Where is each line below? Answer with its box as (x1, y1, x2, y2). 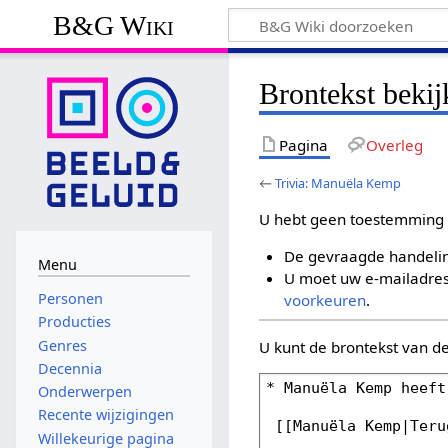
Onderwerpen (37, 382, 132, 402)
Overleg (365, 134, 423, 155)
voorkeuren (283, 290, 366, 311)
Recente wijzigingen (37, 405, 174, 425)
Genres (37, 335, 87, 355)
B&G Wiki (53, 9, 175, 41)
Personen (37, 289, 103, 309)
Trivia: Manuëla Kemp (275, 173, 402, 192)
